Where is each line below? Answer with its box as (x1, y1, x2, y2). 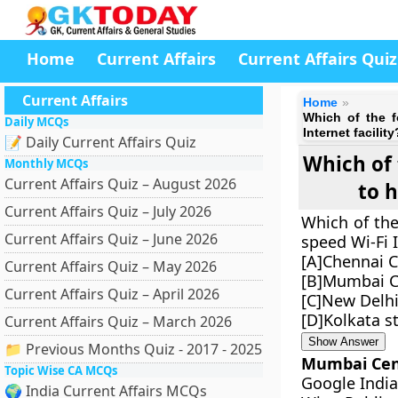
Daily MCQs (4, 114, 68, 130)
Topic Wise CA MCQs (4, 362, 117, 378)
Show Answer (307, 335, 378, 348)
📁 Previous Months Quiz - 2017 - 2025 (4, 339, 262, 359)
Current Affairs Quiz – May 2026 (4, 257, 217, 276)
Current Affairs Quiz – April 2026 (4, 284, 219, 304)
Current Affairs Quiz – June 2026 (4, 229, 218, 249)
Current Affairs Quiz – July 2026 (4, 202, 211, 221)
